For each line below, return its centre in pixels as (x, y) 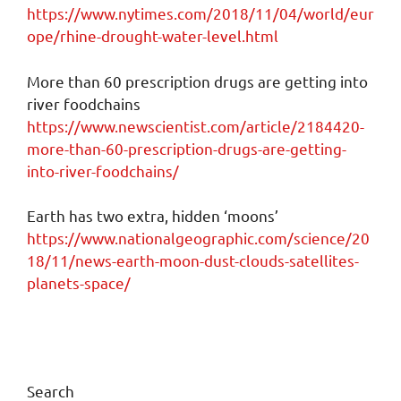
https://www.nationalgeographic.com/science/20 (198, 238)
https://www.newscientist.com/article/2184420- (196, 125)
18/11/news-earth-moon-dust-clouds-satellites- (193, 260)
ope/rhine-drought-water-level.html (153, 36)
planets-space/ (79, 283)
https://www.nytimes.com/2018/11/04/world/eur (200, 13)
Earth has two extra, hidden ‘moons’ (153, 216)
